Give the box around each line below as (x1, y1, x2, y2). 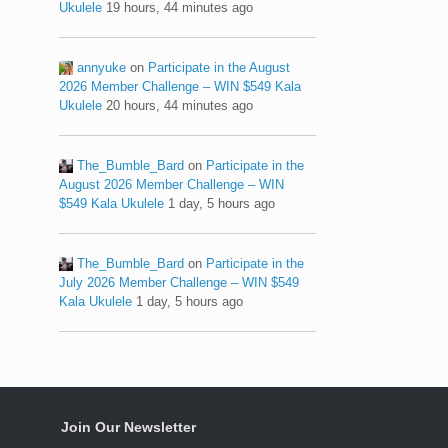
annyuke (77, 59, 127, 75)
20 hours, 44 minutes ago (106, 97, 254, 113)
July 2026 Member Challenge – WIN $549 (59, 274, 300, 290)
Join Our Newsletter (61, 418, 196, 435)
